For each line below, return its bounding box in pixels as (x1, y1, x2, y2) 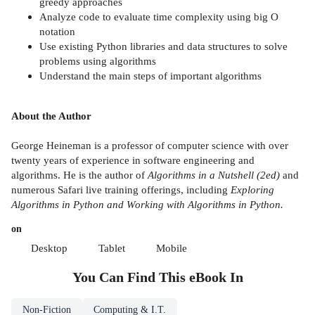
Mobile (156, 242, 187, 255)
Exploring (231, 184, 274, 196)
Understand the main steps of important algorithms (39, 69, 262, 82)
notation (39, 25, 75, 37)
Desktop (31, 242, 67, 255)
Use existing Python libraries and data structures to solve (39, 39, 288, 52)
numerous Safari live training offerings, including (11, 184, 231, 196)
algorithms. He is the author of (11, 169, 148, 181)
